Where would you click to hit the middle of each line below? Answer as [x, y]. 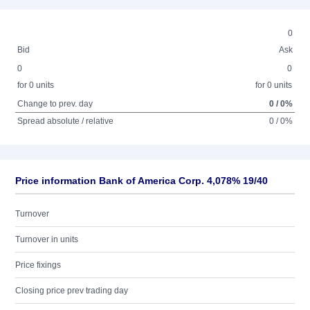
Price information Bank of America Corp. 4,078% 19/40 [142, 181]
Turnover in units [47, 239]
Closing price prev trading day [72, 291]
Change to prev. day [55, 104]
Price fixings [38, 265]
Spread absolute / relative [66, 121]
